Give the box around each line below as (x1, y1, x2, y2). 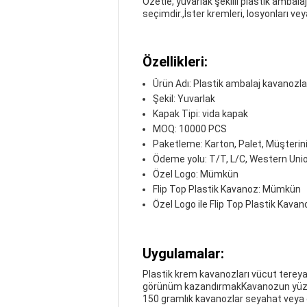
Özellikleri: (143, 53, 208, 70)
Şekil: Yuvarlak (153, 93, 215, 104)
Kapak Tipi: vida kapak (153, 108, 248, 119)
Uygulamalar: (143, 245, 224, 262)
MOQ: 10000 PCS (153, 123, 227, 134)
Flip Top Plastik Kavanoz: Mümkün (153, 184, 301, 195)
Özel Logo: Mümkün (153, 169, 238, 180)
